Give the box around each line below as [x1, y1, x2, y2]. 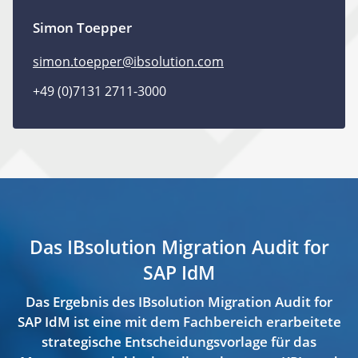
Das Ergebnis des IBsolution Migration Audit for [26, 292, 332, 311]
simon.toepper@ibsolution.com [33, 53, 224, 70]
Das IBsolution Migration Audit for [29, 234, 329, 260]
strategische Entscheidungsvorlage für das [42, 332, 316, 351]
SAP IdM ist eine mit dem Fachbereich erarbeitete [17, 312, 341, 331]
